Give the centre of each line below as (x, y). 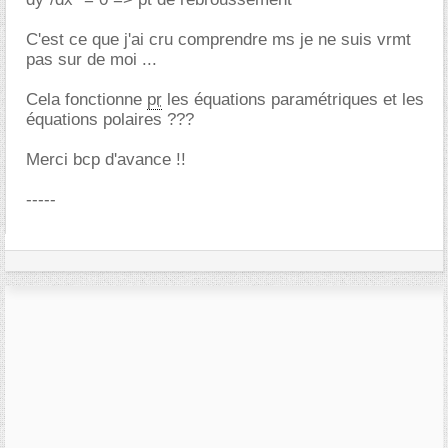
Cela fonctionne (86, 99)
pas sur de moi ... (91, 59)
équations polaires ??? (110, 119)
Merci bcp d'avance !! (106, 159)
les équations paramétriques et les (293, 99)
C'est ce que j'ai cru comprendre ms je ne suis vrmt (218, 39)
